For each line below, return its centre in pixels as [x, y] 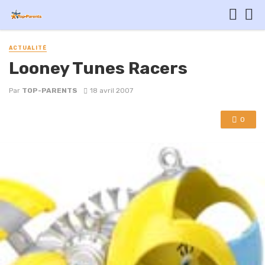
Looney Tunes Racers [98, 68]
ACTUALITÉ [28, 48]
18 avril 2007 [111, 91]
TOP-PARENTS [50, 91]
